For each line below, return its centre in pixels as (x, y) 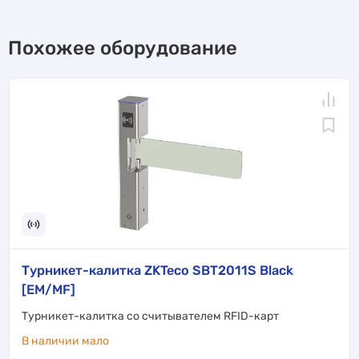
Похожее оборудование (123, 48)
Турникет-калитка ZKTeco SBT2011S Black (157, 270)
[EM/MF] (48, 289)
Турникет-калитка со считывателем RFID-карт (150, 316)
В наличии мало (65, 341)
